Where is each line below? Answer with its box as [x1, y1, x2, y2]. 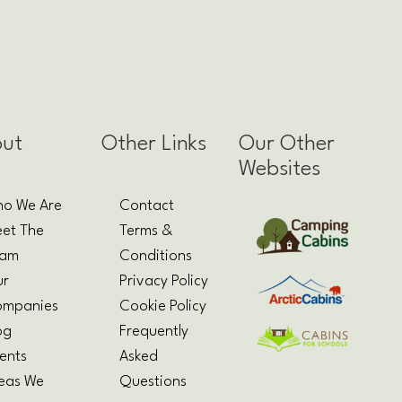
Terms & [119, 223, 173, 239]
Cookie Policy [119, 298, 207, 314]
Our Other [238, 133, 335, 155]
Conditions [119, 248, 193, 264]
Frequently [119, 323, 189, 339]
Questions [119, 373, 188, 389]
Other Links [101, 133, 207, 155]
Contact [119, 197, 175, 214]
